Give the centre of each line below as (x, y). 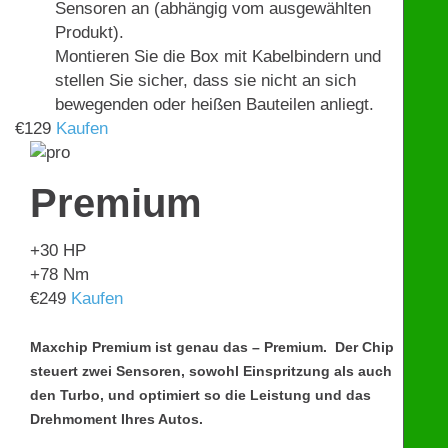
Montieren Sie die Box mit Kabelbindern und (218, 57)
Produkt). (89, 33)
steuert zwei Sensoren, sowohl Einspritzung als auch (211, 370)
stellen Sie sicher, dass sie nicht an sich (205, 81)
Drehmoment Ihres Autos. (116, 418)
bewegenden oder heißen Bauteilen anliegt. (214, 105)
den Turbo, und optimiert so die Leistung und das (200, 394)
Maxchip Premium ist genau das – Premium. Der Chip (212, 346)
